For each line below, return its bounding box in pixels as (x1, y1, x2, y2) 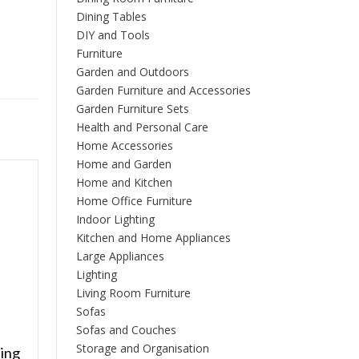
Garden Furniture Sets (75, 101, 189, 117)
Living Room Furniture (75, 285, 191, 301)
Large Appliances (75, 248, 164, 264)
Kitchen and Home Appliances (75, 230, 231, 246)
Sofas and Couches (75, 322, 176, 338)
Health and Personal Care (75, 119, 208, 135)
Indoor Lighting (75, 212, 155, 228)
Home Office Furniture (75, 193, 192, 209)
